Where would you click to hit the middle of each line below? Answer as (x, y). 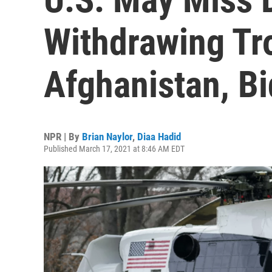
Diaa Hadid (159, 137)
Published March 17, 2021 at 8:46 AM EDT (114, 149)
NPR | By (63, 137)
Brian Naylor (107, 137)
